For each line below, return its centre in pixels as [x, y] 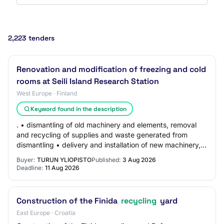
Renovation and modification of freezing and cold [111, 69]
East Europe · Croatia [46, 213]
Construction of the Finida [68, 201]
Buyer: [26, 160]
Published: [106, 160]
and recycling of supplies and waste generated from [102, 135]
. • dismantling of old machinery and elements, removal [106, 125]
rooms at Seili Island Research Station [88, 81]
